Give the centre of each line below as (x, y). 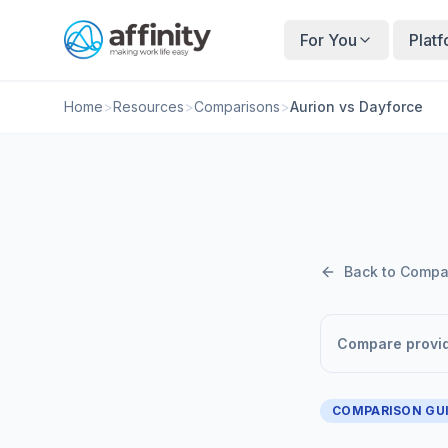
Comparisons (237, 106)
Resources (148, 106)
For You (329, 40)
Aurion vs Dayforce (356, 106)
